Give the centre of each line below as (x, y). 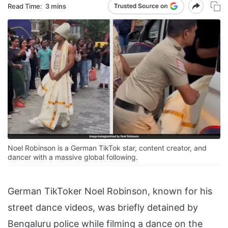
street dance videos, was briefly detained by (103, 208)
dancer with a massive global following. (73, 157)
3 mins (56, 6)
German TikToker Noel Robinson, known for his (110, 191)
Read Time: (25, 6)
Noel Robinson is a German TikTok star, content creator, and (107, 148)
